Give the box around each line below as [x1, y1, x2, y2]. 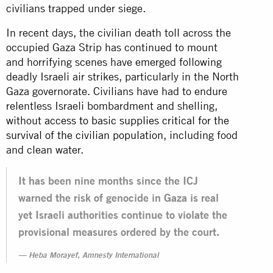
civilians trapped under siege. [6, 1, 146, 15]
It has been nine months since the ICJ [18, 174, 198, 187]
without [6, 113, 44, 127]
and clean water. [6, 143, 87, 156]
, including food [163, 128, 238, 141]
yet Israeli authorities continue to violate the [18, 208, 227, 221]
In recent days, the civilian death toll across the [6, 26, 231, 39]
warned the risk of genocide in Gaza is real [18, 191, 219, 204]
